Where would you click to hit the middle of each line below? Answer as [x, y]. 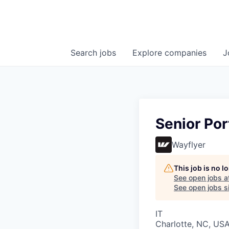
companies [186, 53]
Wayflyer [189, 145]
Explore [148, 53]
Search [85, 53]
